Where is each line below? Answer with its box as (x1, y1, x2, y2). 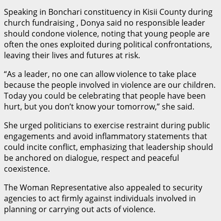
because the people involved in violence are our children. (4, 79, 216, 90)
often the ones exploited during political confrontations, (4, 38, 212, 50)
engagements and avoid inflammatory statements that (4, 130, 207, 142)
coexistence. (4, 163, 50, 174)
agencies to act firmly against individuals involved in (4, 192, 196, 204)
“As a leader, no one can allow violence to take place (4, 68, 196, 79)
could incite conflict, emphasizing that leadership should (4, 141, 213, 152)
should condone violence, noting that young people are (4, 28, 210, 39)
